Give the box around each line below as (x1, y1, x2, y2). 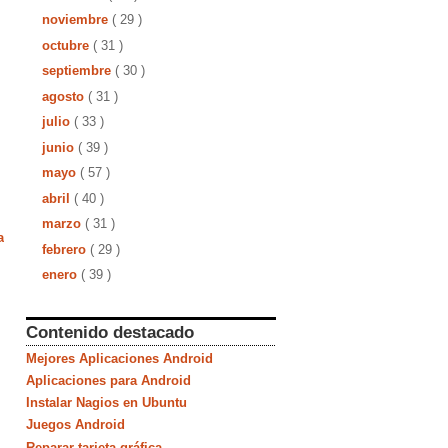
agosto (41, 88, 88, 104)
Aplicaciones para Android (26, 372, 191, 388)
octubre (41, 37, 93, 53)
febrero (41, 241, 90, 257)
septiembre (41, 63, 115, 78)
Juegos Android (26, 417, 125, 433)
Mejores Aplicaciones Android (26, 350, 213, 366)
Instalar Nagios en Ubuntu (26, 395, 187, 410)
